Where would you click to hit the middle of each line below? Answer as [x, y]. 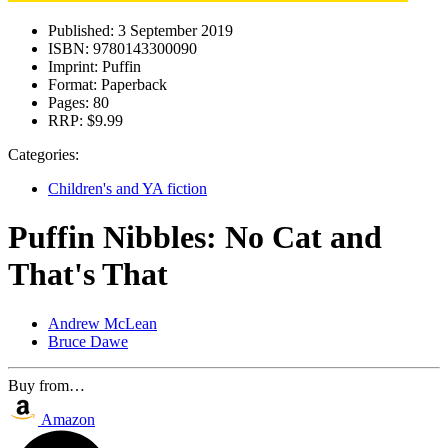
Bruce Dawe [88, 341]
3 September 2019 [173, 30]
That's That [88, 274]
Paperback [132, 84]
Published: [81, 30]
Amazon [68, 419]
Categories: [43, 154]
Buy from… [46, 385]
